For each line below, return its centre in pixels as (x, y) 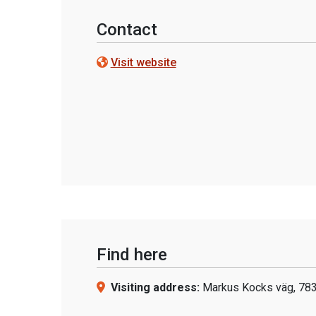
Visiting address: (155, 287)
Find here (132, 255)
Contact (127, 30)
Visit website (143, 62)
